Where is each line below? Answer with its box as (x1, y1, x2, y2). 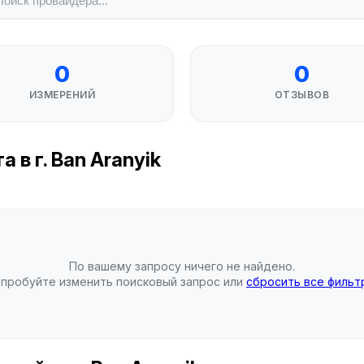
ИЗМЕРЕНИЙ (28, 89, 96, 101)
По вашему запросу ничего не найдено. (69, 259, 295, 273)
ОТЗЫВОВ (274, 89, 330, 101)
